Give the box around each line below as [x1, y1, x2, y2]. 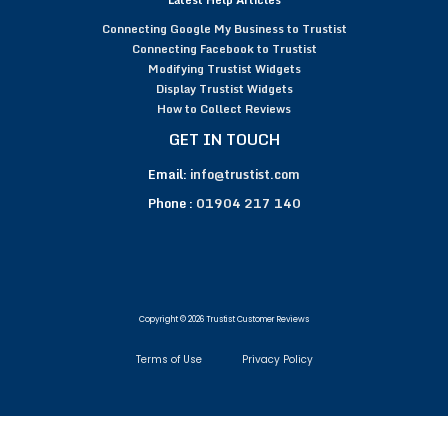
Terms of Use [135, 352, 202, 368]
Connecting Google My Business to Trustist [101, 19, 347, 39]
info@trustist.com [190, 164, 300, 185]
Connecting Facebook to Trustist [131, 39, 317, 59]
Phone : [147, 193, 196, 214]
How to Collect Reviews [157, 99, 291, 119]
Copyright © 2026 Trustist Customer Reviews [139, 313, 309, 326]
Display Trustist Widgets [155, 79, 293, 99]
